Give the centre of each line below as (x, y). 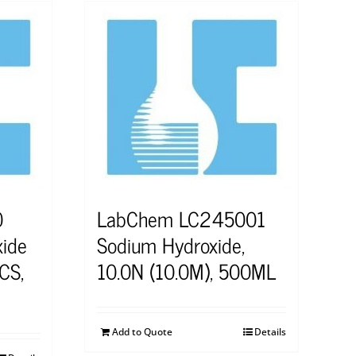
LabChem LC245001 (181, 218)
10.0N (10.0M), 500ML (186, 270)
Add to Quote (142, 331)
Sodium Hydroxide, (171, 244)
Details (270, 331)
